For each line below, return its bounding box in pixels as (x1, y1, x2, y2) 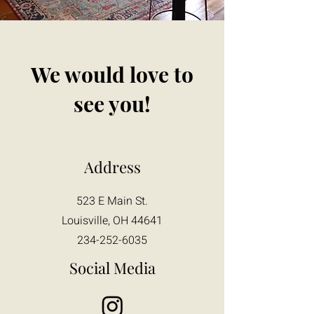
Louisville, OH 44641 (62, 212, 163, 229)
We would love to (31, 60, 193, 88)
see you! (74, 90, 151, 118)
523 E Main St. (76, 193, 148, 210)
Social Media (69, 257, 156, 278)
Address (83, 156, 141, 177)
